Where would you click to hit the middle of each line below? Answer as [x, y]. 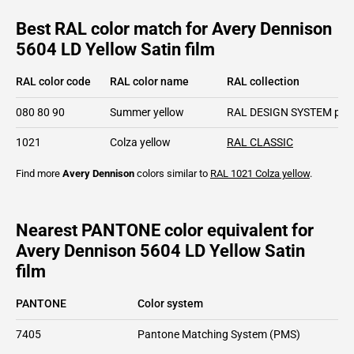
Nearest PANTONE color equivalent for [165, 230]
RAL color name [149, 81]
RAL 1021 [232, 173]
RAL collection [263, 81]
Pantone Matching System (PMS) [219, 334]
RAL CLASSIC [260, 142]
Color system [170, 303]
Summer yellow [147, 112]
